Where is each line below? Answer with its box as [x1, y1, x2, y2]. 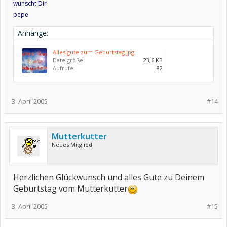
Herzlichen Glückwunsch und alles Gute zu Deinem [13, 172, 204, 183]
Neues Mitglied [52, 141, 92, 148]
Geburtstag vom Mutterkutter [13, 183, 128, 194]
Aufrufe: [53, 64, 75, 72]
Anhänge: [18, 28, 48, 38]
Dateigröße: [53, 56, 85, 64]
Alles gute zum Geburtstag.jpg [53, 48, 134, 56]
